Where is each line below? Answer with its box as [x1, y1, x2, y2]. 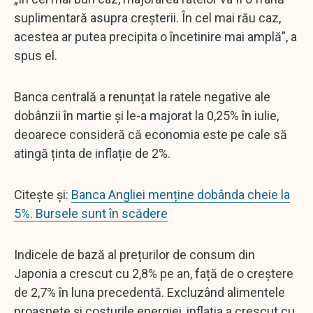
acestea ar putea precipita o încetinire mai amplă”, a [14, 29, 297, 44]
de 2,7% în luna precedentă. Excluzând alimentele [14, 284, 285, 300]
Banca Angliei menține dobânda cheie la [71, 187, 290, 202]
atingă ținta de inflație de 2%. [14, 145, 170, 161]
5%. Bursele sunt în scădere [14, 205, 168, 221]
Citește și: [14, 187, 71, 202]
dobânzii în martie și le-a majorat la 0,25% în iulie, [14, 108, 279, 123]
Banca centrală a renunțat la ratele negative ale [14, 89, 270, 104]
